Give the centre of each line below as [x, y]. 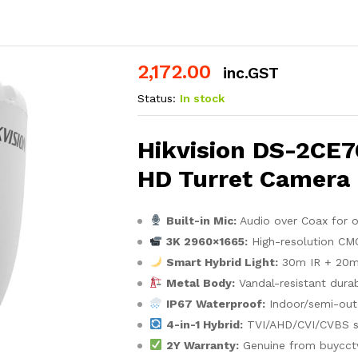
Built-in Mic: [202, 221]
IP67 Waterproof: [216, 304]
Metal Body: [201, 283]
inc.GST [251, 74]
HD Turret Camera [244, 179]
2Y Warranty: [203, 346]
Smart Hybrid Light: [223, 263]
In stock [203, 99]
